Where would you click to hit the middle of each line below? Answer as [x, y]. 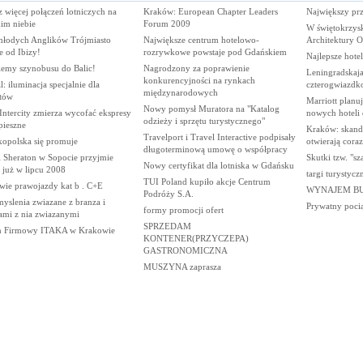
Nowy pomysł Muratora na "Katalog [211, 109]
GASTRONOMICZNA [185, 250]
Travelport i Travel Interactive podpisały [219, 137]
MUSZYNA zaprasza [182, 267]
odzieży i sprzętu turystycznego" [204, 121]
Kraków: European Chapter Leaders [210, 11]
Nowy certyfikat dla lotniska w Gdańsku [218, 165]
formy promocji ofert [183, 210]
